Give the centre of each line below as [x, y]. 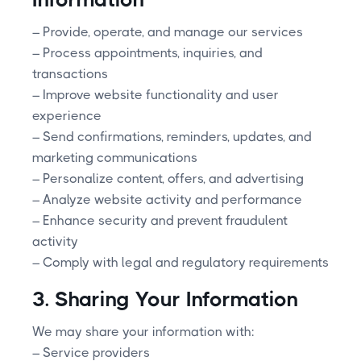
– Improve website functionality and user [156, 94]
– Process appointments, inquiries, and [147, 52]
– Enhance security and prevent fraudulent [160, 220]
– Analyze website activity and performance [167, 199]
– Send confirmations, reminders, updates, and [172, 136]
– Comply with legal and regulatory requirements [180, 262]
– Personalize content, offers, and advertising [168, 178]
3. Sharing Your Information [165, 299]
